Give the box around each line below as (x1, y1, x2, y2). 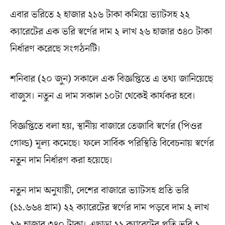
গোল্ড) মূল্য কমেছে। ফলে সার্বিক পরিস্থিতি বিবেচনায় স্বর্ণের (10, 136, 214, 150)
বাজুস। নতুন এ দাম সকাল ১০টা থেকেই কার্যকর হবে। (10, 88, 196, 103)
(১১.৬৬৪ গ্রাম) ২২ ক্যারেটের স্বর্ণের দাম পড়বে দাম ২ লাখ (10, 200, 209, 214)
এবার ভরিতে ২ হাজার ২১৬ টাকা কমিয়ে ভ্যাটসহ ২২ (10, 7, 190, 22)
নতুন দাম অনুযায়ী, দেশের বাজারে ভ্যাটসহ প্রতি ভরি (10, 183, 189, 197)
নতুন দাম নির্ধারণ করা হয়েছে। (10, 153, 113, 167)
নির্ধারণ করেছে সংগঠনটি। (10, 41, 101, 56)
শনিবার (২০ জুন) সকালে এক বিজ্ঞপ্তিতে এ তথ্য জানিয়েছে (10, 71, 213, 86)
